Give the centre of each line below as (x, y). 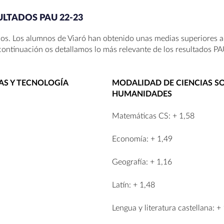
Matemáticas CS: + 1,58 (153, 116)
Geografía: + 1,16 (142, 162)
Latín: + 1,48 (133, 185)
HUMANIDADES (142, 94)
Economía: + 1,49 (142, 139)
